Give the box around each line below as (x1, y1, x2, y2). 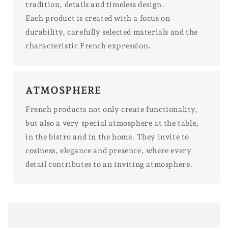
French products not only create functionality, (25, 104, 198, 114)
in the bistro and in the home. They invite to (25, 132, 190, 141)
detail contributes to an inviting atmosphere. (25, 159, 193, 169)
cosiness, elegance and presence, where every (25, 146, 192, 155)
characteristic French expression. (25, 41, 151, 50)
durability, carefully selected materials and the (25, 27, 198, 37)
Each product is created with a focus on (25, 13, 170, 23)
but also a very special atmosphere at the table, (25, 118, 199, 128)
